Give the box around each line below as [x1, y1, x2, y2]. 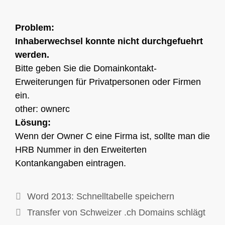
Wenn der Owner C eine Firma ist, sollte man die [15, 131, 210, 141]
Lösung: [15, 118, 51, 128]
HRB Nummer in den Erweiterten [15, 145, 147, 155]
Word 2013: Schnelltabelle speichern [27, 191, 174, 201]
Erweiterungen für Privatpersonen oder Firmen [15, 77, 201, 87]
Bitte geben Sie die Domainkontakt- [15, 63, 157, 73]
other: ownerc [15, 104, 70, 114]
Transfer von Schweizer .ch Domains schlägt [27, 207, 205, 217]
